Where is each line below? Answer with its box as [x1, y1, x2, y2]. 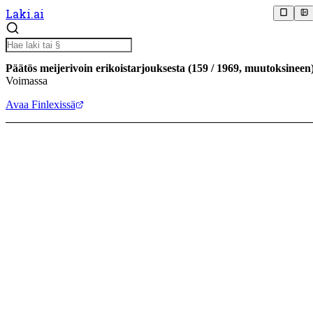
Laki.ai [6, 6, 44, 21]
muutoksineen [245, 61, 311, 74]
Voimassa [6, 74, 48, 87]
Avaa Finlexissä [6, 98, 75, 110]
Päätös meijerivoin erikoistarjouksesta [6, 61, 185, 74]
